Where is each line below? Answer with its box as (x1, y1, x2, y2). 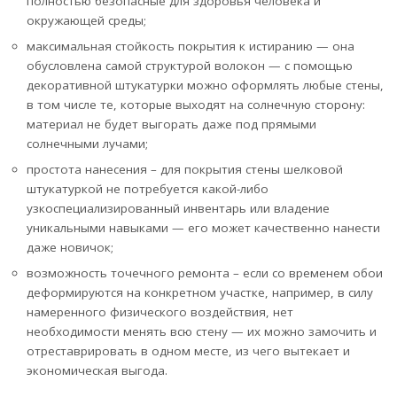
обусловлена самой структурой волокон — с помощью (27, 57, 353, 74)
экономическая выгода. (27, 362, 167, 378)
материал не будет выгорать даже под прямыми (27, 115, 316, 132)
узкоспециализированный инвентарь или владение (27, 199, 330, 216)
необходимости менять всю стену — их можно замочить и (27, 323, 377, 339)
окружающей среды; (27, 12, 146, 28)
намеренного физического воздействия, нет (27, 303, 293, 320)
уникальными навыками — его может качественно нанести (27, 219, 380, 236)
